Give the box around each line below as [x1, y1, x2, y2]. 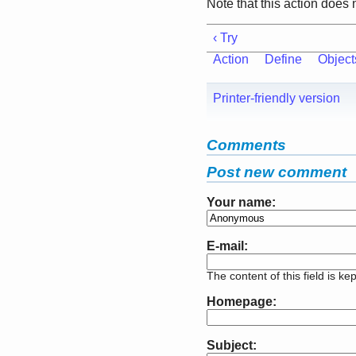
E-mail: [207, 239, 248, 253]
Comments [207, 137, 286, 153]
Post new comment [207, 164, 346, 180]
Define [265, 52, 302, 66]
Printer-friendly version [213, 91, 340, 105]
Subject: [207, 339, 257, 352]
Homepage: [207, 295, 277, 308]
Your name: [207, 195, 276, 209]
